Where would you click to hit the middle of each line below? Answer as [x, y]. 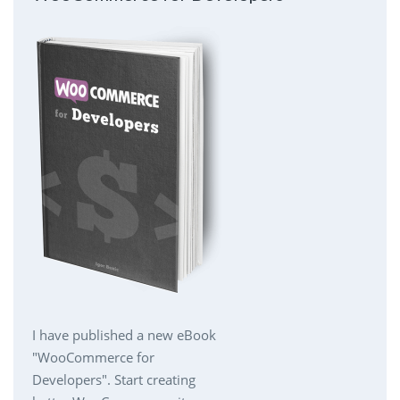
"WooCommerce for [93, 357]
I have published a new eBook [124, 334]
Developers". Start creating [113, 379]
